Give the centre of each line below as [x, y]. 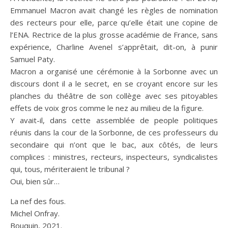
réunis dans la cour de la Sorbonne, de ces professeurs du [114, 133]
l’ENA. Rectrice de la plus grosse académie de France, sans [114, 35]
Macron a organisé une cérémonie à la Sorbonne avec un [114, 72]
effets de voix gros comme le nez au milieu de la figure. [107, 108]
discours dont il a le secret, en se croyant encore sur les [114, 84]
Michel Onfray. [35, 213]
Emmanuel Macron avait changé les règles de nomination [114, 10]
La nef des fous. [38, 201]
